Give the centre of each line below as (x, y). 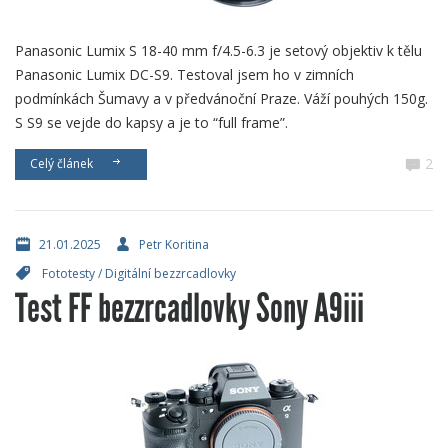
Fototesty (68, 274)
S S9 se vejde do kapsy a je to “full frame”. (151, 123)
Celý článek (64, 164)
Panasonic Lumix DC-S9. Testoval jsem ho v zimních (184, 75)
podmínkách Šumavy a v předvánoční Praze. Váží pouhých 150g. (221, 99)
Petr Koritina (174, 245)
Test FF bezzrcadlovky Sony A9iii (189, 309)
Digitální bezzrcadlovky (170, 274)
